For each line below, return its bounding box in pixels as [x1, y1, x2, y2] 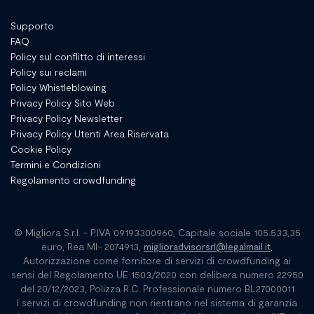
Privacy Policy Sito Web [11, 96, 115, 109]
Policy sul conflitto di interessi [11, 50, 145, 62]
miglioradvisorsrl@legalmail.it [144, 240, 271, 252]
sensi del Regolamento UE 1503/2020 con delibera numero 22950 [11, 268, 303, 280]
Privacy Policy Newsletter [11, 111, 123, 124]
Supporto [11, 19, 54, 32]
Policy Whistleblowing [11, 81, 107, 93]
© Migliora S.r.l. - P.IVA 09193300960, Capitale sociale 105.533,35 [13, 226, 301, 238]
